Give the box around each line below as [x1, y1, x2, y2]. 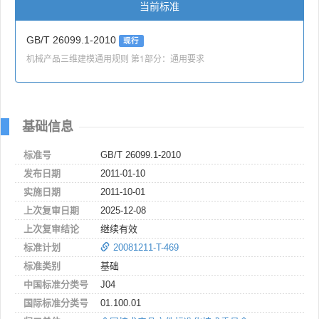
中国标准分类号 [23, 278, 88, 290]
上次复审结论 [23, 223, 79, 234]
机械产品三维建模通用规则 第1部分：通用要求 [26, 51, 204, 64]
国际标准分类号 [23, 297, 88, 308]
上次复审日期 [23, 204, 79, 216]
